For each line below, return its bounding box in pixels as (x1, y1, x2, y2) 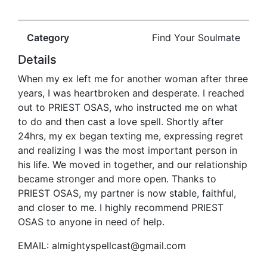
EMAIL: (18, 240, 52, 252)
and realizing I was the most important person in (18, 144, 237, 157)
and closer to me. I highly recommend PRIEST (18, 201, 223, 214)
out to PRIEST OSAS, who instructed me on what (18, 101, 238, 114)
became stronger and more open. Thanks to (18, 173, 216, 185)
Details (18, 52, 57, 67)
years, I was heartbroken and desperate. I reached (18, 87, 244, 100)
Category (27, 32, 69, 44)
